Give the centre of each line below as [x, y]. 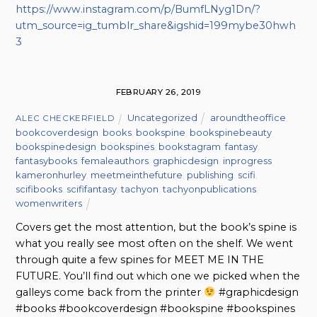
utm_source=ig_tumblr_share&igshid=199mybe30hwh [156, 26]
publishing [211, 175]
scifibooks [39, 189]
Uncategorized [162, 118]
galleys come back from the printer [110, 293]
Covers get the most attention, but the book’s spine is [156, 227]
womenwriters [49, 203]
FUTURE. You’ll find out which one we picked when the [158, 276]
